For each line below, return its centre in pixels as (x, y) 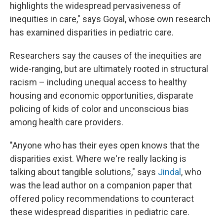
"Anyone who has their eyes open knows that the (105, 146)
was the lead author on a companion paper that (101, 185)
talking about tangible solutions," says (84, 172)
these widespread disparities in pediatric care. (100, 212)
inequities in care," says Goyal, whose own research (110, 19)
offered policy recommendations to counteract (102, 199)
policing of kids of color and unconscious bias (99, 109)
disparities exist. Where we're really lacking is (98, 159)
